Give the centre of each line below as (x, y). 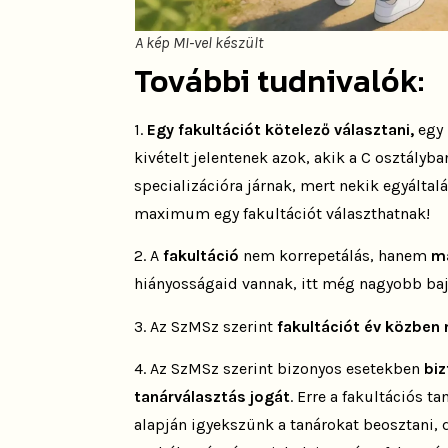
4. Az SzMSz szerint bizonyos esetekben (279, 369)
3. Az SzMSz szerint (204, 326)
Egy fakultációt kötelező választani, (281, 129)
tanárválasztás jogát (212, 397)
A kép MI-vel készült (198, 42)
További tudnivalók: (279, 80)
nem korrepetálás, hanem (337, 256)
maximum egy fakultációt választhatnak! (282, 213)
